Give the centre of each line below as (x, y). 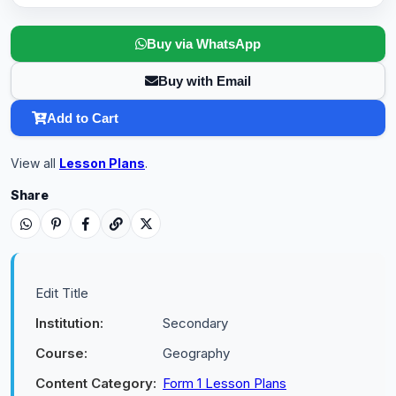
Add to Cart (83, 118)
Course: (61, 353)
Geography (196, 353)
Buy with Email (205, 81)
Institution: (69, 323)
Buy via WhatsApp (204, 44)
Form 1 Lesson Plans (225, 383)
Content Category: (96, 383)
